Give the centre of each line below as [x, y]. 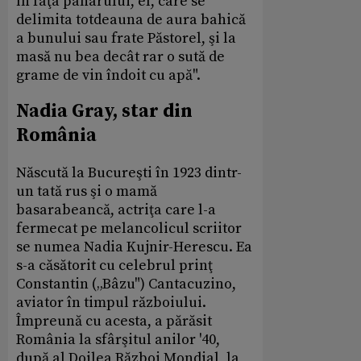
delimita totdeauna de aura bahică [131, 19]
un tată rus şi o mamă [87, 192]
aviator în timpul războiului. [111, 303]
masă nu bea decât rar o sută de [120, 56]
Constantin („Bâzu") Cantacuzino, [126, 284]
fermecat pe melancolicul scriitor [129, 229]
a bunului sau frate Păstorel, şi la [126, 38]
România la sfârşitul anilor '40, [118, 340]
